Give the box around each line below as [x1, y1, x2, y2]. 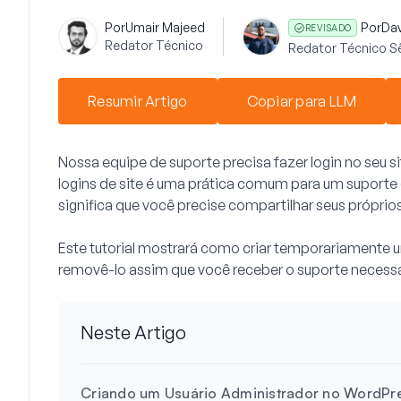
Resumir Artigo [88, 92, 188, 110]
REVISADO [305, 22, 351, 33]
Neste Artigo [81, 321, 186, 344]
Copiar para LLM [246, 92, 357, 110]
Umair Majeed [125, 20, 205, 35]
